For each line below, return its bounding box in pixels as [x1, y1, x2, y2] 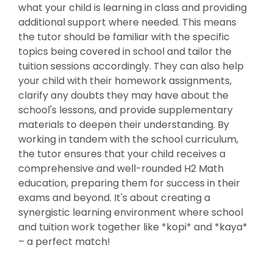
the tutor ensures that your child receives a [18, 147, 225, 161]
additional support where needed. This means [18, 15, 236, 30]
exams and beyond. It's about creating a [18, 191, 210, 205]
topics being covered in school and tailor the [18, 44, 232, 59]
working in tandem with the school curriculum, [18, 132, 238, 147]
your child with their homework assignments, [18, 74, 232, 88]
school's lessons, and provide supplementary [18, 103, 233, 118]
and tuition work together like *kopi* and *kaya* [18, 220, 247, 235]
